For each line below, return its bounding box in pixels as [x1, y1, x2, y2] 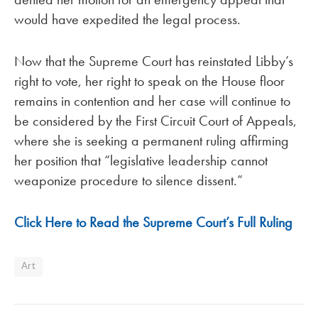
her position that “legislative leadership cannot [14, 150, 268, 170]
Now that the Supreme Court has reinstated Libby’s [14, 51, 293, 70]
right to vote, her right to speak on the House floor [14, 71, 285, 90]
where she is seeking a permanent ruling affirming [14, 131, 289, 150]
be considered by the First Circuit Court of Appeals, [14, 111, 297, 130]
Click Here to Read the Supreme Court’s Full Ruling [14, 212, 292, 231]
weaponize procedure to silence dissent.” [14, 170, 243, 190]
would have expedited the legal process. [14, 10, 241, 29]
